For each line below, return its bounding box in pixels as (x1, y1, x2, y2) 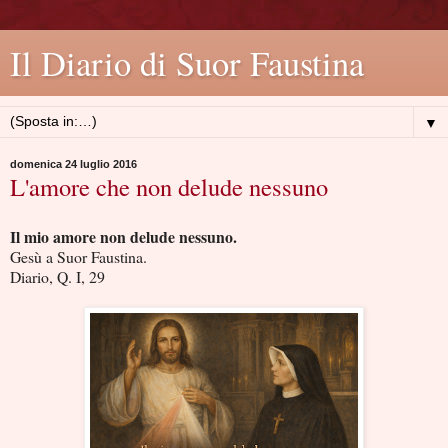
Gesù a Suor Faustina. (10, 245, 147, 267)
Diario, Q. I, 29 (10, 265, 105, 287)
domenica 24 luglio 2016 (10, 158, 137, 170)
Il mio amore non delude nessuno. (10, 224, 237, 248)
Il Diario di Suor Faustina (10, 40, 364, 86)
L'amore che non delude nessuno (10, 170, 328, 203)
